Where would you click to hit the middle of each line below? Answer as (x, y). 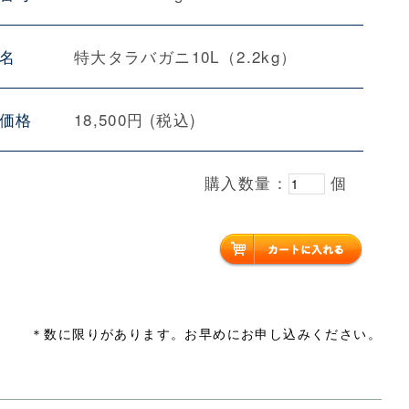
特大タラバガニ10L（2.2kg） (185, 56)
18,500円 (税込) (135, 119)
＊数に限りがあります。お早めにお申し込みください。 (199, 333)
